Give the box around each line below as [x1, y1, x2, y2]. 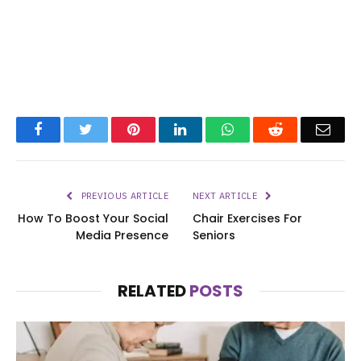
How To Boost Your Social [18, 210, 168, 226]
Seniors [193, 226, 235, 243]
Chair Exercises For [193, 210, 302, 226]
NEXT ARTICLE [193, 189, 260, 201]
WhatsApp [233, 121, 296, 136]
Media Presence [76, 226, 168, 243]
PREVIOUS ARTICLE [78, 189, 168, 201]
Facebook [41, 121, 98, 136]
